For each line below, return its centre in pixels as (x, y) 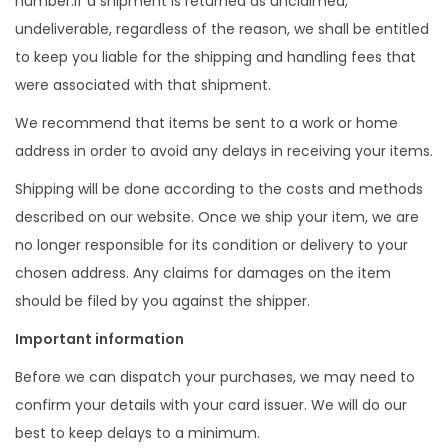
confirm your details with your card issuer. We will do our (211, 405)
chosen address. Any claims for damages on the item (203, 273)
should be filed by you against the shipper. (162, 301)
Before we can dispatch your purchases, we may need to (215, 377)
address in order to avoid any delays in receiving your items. (224, 151)
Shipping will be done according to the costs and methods (219, 189)
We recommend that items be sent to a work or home (206, 123)
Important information (99, 339)
